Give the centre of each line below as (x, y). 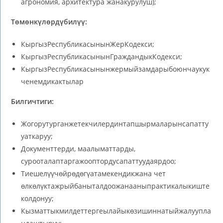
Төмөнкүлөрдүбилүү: (49, 21)
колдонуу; (38, 198)
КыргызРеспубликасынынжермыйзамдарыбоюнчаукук (115, 69)
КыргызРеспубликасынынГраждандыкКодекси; (102, 56)
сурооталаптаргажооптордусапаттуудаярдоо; (99, 161)
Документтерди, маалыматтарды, (78, 148)
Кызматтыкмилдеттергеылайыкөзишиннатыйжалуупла (116, 211)
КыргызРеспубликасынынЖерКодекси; (88, 44)
